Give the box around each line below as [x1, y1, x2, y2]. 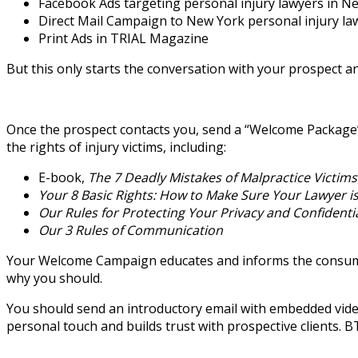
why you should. [6, 268, 102, 287]
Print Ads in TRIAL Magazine [38, 29, 209, 47]
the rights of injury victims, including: [6, 137, 226, 156]
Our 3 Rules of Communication [38, 221, 223, 239]
